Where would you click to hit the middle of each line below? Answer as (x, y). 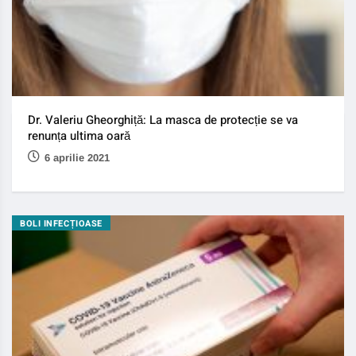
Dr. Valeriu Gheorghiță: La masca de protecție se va (163, 120)
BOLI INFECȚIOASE (61, 224)
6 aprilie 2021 (77, 158)
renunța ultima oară (79, 136)
